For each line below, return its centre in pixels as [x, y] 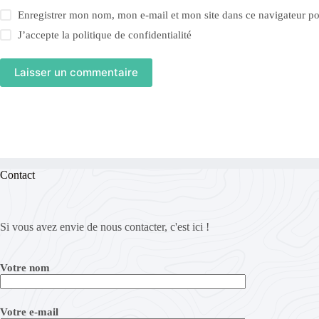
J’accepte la [46, 35]
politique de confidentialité [132, 35]
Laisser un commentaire [76, 73]
